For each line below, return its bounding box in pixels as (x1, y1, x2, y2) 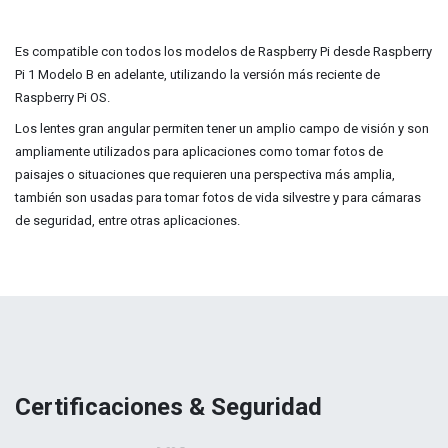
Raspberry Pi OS (15, 90, 107, 105)
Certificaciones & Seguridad (15, 393, 328, 421)
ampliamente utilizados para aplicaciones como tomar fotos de (15, 144, 383, 159)
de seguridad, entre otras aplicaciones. (15, 213, 240, 228)
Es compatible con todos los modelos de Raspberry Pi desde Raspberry (15, 44, 432, 59)
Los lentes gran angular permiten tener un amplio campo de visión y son (15, 121, 429, 136)
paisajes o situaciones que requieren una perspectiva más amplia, (15, 167, 395, 182)
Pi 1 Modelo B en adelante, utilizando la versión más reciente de (15, 67, 380, 82)
